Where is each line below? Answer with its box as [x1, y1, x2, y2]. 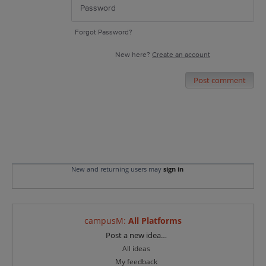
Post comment [194, 75, 246, 86]
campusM [84, 214, 123, 226]
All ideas [122, 243, 151, 254]
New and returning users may [71, 164, 163, 173]
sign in [163, 164, 183, 173]
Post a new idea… [106, 229, 167, 240]
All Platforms [128, 214, 182, 226]
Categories [23, 227, 93, 248]
